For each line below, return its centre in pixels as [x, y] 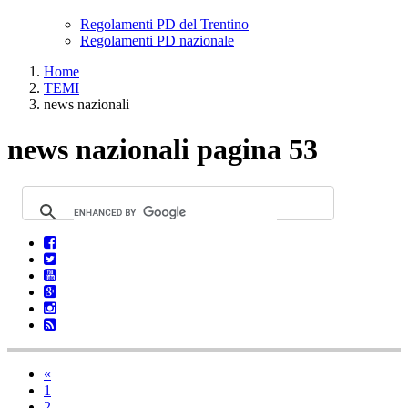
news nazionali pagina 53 [163, 149]
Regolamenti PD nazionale [157, 41]
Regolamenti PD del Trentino [164, 25]
